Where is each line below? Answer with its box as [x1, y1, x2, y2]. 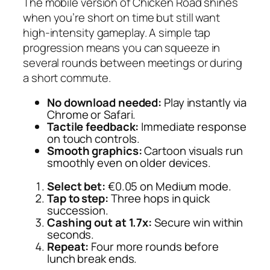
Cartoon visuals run [142, 143, 243, 159]
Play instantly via [162, 95, 247, 111]
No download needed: [47, 95, 162, 111]
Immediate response [139, 119, 246, 135]
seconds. [47, 226, 95, 242]
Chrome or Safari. [47, 107, 136, 123]
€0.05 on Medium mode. [105, 178, 231, 194]
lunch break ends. [47, 250, 137, 266]
